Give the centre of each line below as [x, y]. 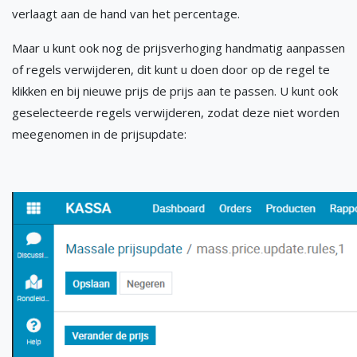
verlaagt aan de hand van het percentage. [126, 14]
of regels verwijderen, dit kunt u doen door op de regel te [171, 70]
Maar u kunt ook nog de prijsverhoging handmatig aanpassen [178, 48]
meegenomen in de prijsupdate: [99, 134]
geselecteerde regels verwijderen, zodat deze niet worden [176, 113]
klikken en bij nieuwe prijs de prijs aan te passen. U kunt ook [175, 91]
